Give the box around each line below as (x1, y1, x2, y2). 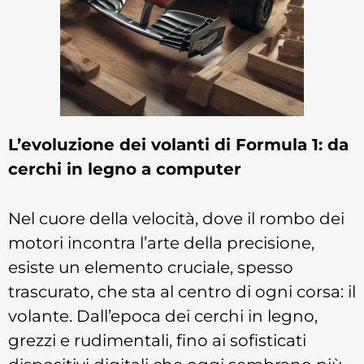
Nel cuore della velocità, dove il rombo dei (8, 207, 344, 228)
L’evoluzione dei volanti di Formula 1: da (8, 133, 349, 154)
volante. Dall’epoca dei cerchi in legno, (8, 305, 318, 326)
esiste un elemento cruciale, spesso (8, 256, 293, 277)
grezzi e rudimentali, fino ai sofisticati (8, 329, 306, 350)
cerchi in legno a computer (8, 158, 241, 179)
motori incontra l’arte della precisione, (8, 232, 314, 253)
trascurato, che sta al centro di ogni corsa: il (8, 280, 356, 301)
